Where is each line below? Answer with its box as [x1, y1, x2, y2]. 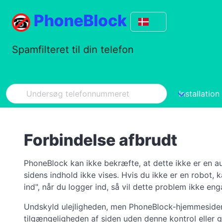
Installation [179, 89, 220, 99]
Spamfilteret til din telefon [12, 44, 134, 55]
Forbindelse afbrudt [24, 130, 177, 150]
